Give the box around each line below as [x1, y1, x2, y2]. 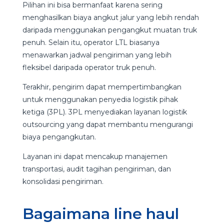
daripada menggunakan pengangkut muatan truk [22, 25, 197, 34]
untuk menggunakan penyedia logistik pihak [22, 94, 178, 104]
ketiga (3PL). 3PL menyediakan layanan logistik [22, 107, 187, 116]
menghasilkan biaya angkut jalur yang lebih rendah [22, 12, 199, 22]
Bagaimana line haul [22, 204, 179, 223]
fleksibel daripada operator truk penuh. [22, 62, 156, 72]
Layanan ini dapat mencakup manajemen [22, 151, 167, 161]
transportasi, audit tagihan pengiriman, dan [22, 164, 171, 173]
